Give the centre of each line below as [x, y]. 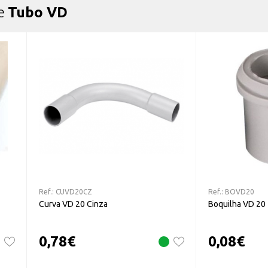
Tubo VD [38, 12]
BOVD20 [240, 191]
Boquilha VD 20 [237, 204]
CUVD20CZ [74, 191]
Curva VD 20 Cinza [73, 204]
